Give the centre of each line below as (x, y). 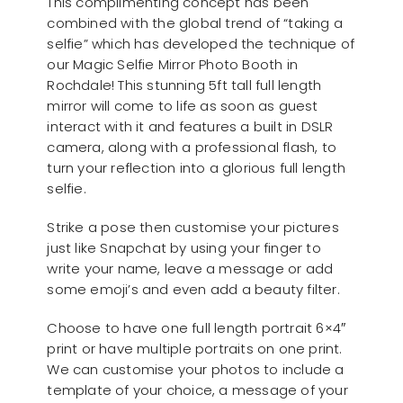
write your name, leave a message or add (190, 268)
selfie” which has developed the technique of (201, 43)
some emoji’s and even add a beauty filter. (193, 289)
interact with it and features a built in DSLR (190, 126)
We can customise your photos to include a (196, 369)
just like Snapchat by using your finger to (184, 247)
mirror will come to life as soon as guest (183, 105)
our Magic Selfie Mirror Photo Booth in (172, 64)
